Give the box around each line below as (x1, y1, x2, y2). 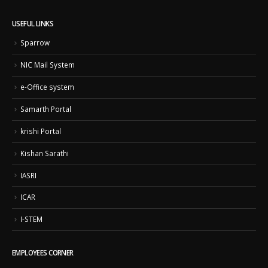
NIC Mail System (20, 60, 75, 70)
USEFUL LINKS (12, 19, 53, 29)
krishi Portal (20, 126, 61, 136)
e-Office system (20, 82, 74, 92)
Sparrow (20, 38, 50, 48)
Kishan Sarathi (20, 148, 69, 158)
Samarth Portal (20, 103, 71, 114)
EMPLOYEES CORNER (12, 248, 74, 258)
